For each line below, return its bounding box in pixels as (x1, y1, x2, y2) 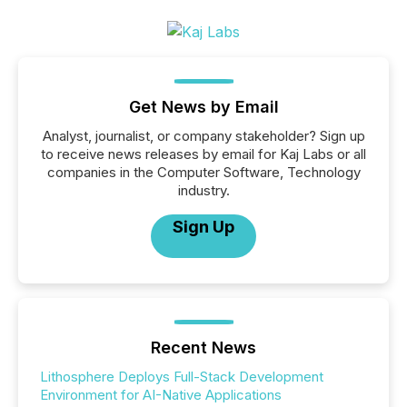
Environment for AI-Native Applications (40, 386, 282, 404)
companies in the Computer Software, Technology (46, 164, 361, 182)
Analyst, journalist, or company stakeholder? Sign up (42, 127, 365, 145)
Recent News (151, 338, 256, 358)
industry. (177, 182, 230, 200)
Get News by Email (128, 97, 279, 117)
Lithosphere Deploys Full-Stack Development (40, 368, 323, 386)
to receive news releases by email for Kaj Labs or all (41, 145, 366, 164)
